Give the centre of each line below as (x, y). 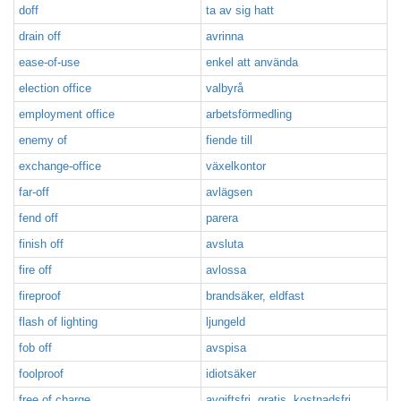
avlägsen (229, 192)
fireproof (40, 296)
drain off (40, 36)
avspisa (226, 348)
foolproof (41, 374)
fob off (35, 348)
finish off (41, 244)
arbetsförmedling (249, 114)
